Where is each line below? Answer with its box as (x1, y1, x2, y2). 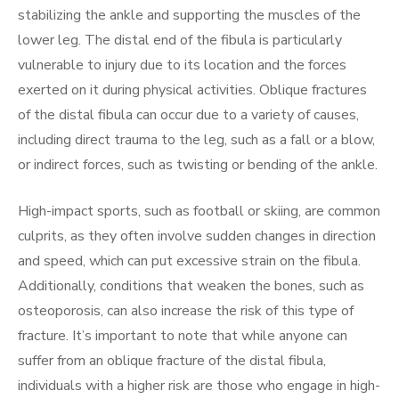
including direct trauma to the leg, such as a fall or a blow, (18, 129, 375, 150)
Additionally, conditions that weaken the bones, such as (18, 275, 364, 296)
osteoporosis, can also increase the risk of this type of (18, 300, 354, 321)
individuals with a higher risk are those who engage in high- (18, 375, 380, 395)
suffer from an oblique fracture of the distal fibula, (18, 350, 326, 370)
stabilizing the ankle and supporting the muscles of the (18, 4, 361, 25)
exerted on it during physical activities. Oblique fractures (18, 79, 367, 100)
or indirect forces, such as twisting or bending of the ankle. (18, 154, 378, 175)
